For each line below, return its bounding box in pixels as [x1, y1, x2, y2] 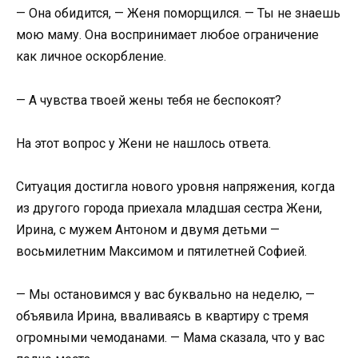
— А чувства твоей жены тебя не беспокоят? [16, 92, 281, 108]
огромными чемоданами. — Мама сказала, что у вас [16, 330, 324, 346]
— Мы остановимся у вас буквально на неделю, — [16, 287, 315, 303]
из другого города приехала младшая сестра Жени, [16, 200, 322, 216]
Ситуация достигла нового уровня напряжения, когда [16, 178, 335, 194]
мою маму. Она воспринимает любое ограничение [16, 27, 319, 43]
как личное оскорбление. [16, 49, 166, 65]
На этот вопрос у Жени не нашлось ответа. [16, 135, 271, 151]
